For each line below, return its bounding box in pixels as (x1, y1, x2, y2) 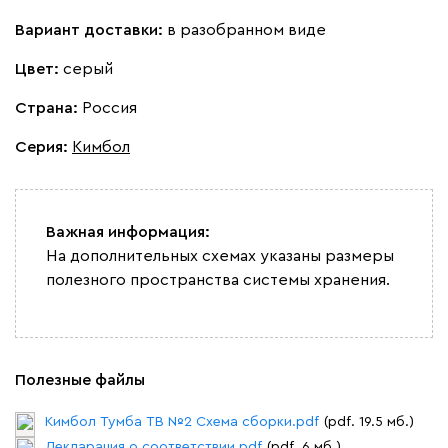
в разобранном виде (167, 21, 326, 38)
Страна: (15, 99, 82, 116)
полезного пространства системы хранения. (46, 271, 390, 288)
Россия (82, 99, 137, 116)
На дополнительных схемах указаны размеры (46, 247, 394, 264)
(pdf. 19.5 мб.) (324, 414, 414, 429)
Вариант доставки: (15, 21, 167, 38)
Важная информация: (46, 223, 210, 240)
